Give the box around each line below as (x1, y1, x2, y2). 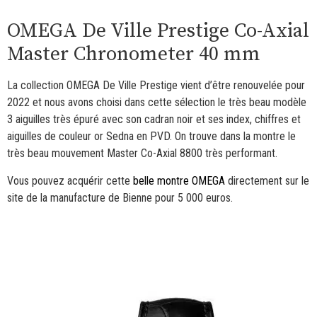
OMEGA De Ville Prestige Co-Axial (7, 18, 309, 44)
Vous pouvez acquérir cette (7, 173, 133, 188)
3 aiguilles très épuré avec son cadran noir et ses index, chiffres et (7, 113, 301, 127)
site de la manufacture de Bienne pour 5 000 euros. (7, 190, 233, 204)
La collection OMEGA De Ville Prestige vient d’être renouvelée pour (7, 79, 305, 93)
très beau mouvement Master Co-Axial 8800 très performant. (7, 146, 277, 161)
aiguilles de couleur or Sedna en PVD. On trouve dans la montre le (7, 129, 296, 144)
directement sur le (225, 173, 309, 188)
